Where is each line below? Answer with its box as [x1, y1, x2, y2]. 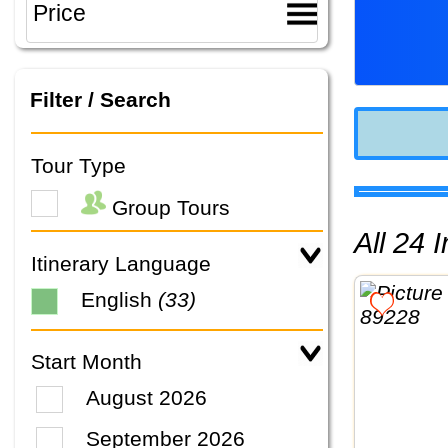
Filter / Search [29, 88, 171, 112]
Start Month [31, 350, 142, 374]
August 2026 [86, 386, 208, 410]
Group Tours [106, 195, 230, 219]
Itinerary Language [31, 251, 211, 275]
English [81, 288, 158, 312]
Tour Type [31, 153, 126, 177]
